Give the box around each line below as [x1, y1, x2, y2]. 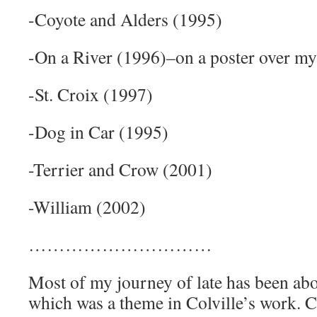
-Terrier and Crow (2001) [28, 157, 212, 181]
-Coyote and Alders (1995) [28, 7, 222, 31]
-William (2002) [28, 195, 146, 219]
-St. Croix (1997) [28, 82, 153, 106]
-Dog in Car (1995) [28, 120, 168, 144]
